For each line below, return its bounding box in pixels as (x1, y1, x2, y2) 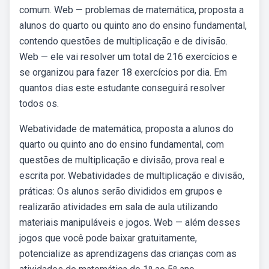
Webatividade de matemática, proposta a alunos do (19, 123, 234, 134)
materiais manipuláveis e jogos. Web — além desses (19, 217, 240, 228)
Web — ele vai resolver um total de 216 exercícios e (19, 51, 237, 62)
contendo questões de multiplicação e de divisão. (19, 35, 228, 47)
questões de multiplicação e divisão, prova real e (19, 154, 225, 166)
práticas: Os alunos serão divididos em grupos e (19, 186, 222, 197)
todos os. (19, 98, 59, 109)
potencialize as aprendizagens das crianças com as (19, 248, 237, 259)
